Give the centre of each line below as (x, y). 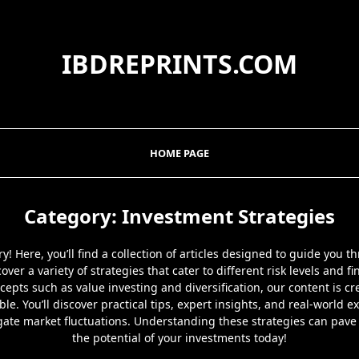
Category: (73, 216)
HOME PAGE (179, 153)
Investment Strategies (228, 216)
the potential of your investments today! (179, 338)
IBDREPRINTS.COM (179, 64)
